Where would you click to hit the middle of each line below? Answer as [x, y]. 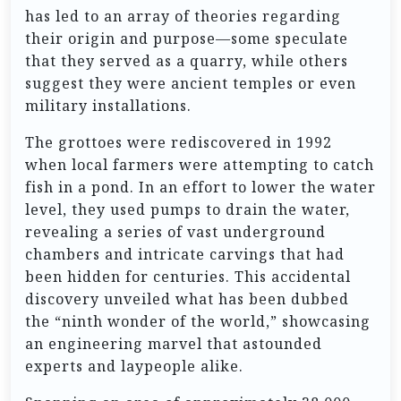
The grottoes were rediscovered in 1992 [179, 142]
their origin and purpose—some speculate [187, 38]
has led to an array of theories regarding [183, 16]
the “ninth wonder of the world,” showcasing [198, 321]
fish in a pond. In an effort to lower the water [200, 187]
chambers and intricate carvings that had [185, 254]
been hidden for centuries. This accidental [188, 276]
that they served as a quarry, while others [187, 60]
